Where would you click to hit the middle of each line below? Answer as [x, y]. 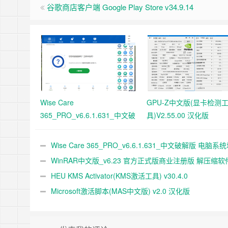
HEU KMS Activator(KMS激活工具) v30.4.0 [119, 176]
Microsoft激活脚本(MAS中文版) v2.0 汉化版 [120, 191]
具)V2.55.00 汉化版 [178, 115]
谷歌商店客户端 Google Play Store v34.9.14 [120, 7]
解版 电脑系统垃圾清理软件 [84, 128]
